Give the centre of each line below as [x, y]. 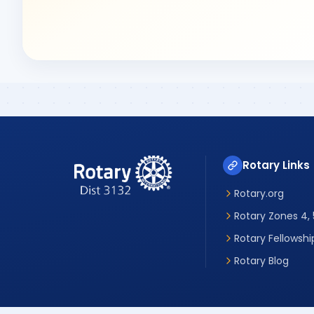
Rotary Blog [261, 261]
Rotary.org [259, 193]
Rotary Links [276, 165]
